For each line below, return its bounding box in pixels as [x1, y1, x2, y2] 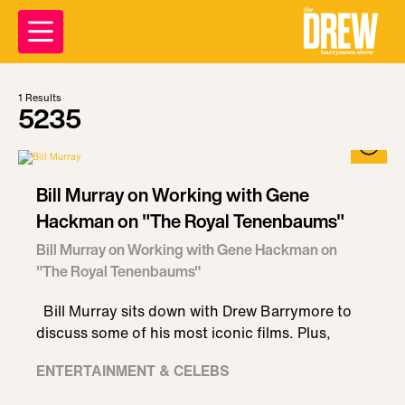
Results [23, 90, 61, 105]
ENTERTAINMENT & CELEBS [36, 360, 230, 381]
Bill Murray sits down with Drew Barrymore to [36, 300, 352, 322]
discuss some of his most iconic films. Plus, [36, 322, 331, 344]
